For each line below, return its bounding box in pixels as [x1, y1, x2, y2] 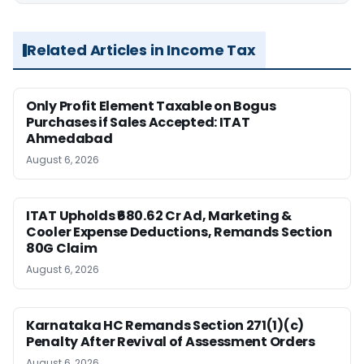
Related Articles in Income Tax [27, 40, 256, 60]
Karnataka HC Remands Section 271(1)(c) [26, 316, 305, 335]
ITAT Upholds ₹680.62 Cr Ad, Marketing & [26, 206, 292, 225]
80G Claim [26, 239, 97, 258]
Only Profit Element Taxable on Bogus [26, 97, 276, 115]
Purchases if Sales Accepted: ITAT [26, 113, 250, 132]
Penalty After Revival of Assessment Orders [26, 332, 315, 351]
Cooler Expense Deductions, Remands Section [26, 223, 332, 241]
